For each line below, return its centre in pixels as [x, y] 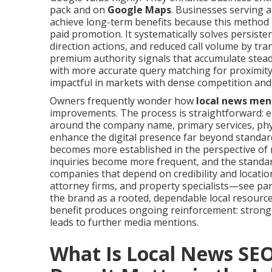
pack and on [79, 10]
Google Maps [139, 10]
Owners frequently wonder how [123, 101]
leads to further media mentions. [124, 222]
